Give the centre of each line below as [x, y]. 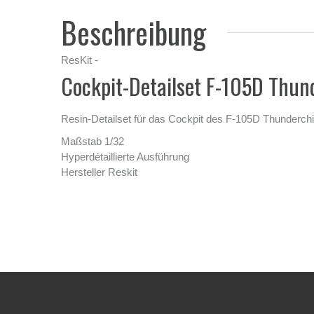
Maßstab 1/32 [93, 141]
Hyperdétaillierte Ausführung [125, 156]
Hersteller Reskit [99, 172]
